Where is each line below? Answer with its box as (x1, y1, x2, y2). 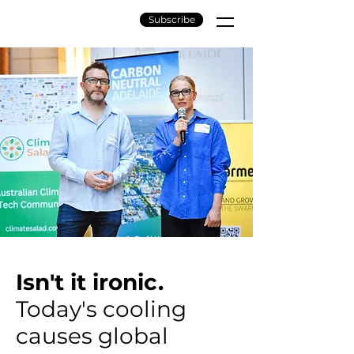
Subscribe (148, 13, 195, 25)
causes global (16, 322, 168, 349)
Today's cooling (16, 296, 186, 322)
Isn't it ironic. (16, 269, 164, 296)
